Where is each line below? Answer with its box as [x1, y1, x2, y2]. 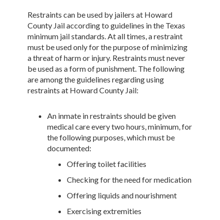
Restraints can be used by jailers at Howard [27, 9, 173, 19]
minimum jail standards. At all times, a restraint [27, 31, 183, 41]
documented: [47, 143, 95, 153]
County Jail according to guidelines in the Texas [27, 20, 186, 30]
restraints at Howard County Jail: [27, 85, 139, 95]
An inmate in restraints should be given [47, 110, 176, 120]
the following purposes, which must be [47, 132, 175, 142]
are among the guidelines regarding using [27, 74, 165, 84]
